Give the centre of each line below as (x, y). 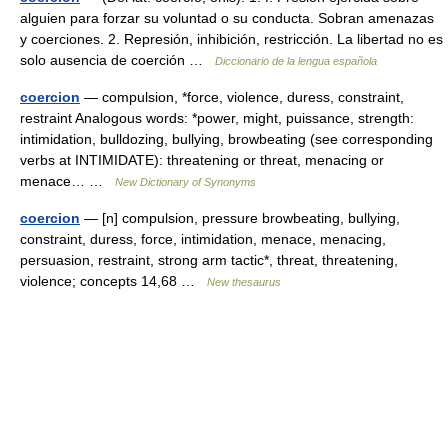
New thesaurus (244, 282)
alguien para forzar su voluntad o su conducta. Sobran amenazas (227, 18)
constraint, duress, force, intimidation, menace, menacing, (203, 239)
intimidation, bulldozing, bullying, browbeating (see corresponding (226, 139)
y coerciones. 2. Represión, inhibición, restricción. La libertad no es (231, 39)
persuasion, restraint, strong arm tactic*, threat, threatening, (209, 260)
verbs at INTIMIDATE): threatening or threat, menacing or (202, 160)
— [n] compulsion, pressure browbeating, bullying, (240, 218)
